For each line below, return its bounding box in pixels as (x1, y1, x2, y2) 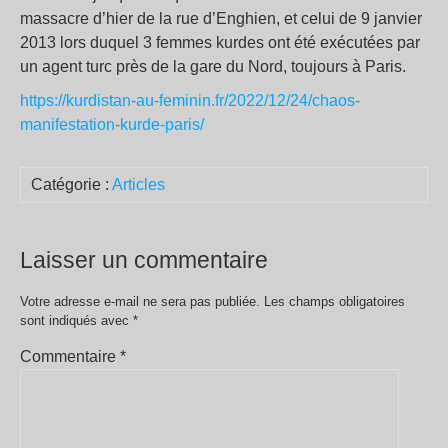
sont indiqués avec (20, 313, 133, 328)
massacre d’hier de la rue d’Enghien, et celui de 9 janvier (20, 10, 422, 27)
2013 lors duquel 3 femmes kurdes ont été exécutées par (20, 34, 420, 51)
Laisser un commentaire (20, 247, 268, 273)
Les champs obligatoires (264, 294, 405, 309)
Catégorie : (31, 176, 112, 193)
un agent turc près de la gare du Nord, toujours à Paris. (20, 58, 406, 75)
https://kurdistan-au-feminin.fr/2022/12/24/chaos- (20, 92, 360, 109)
